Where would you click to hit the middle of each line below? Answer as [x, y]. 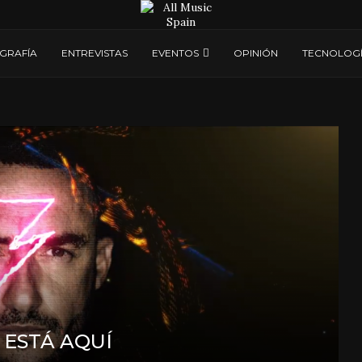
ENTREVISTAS [94, 53]
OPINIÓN [255, 53]
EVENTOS [175, 53]
